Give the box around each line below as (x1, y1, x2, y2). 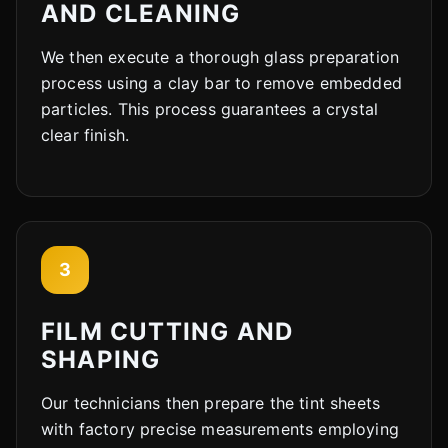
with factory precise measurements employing (41, 418, 399, 439)
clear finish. (41, 124, 130, 145)
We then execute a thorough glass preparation (41, 46, 400, 67)
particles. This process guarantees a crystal (41, 98, 379, 119)
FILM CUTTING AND (41, 316, 294, 346)
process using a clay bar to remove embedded (41, 72, 402, 93)
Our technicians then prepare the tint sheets (41, 392, 381, 413)
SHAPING (41, 344, 161, 374)
